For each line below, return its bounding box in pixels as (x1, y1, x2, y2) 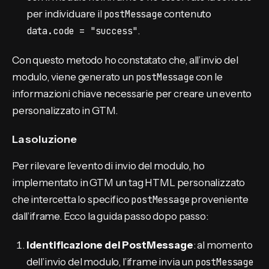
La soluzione (12, 133, 77, 147)
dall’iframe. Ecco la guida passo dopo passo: (12, 210, 208, 222)
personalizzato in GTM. (12, 104, 118, 116)
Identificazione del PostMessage (26, 239, 193, 252)
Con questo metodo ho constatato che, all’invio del (12, 53, 238, 66)
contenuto (162, 8, 212, 20)
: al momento (193, 239, 253, 252)
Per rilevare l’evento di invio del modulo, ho (12, 159, 205, 172)
